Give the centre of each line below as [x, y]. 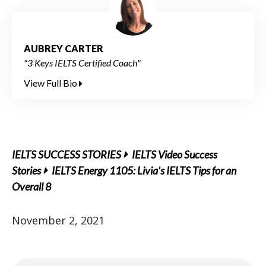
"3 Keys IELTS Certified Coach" [82, 63]
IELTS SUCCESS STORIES [66, 154]
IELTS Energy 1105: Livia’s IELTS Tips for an [144, 170]
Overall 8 [31, 186]
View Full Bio [51, 83]
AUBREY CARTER [64, 48]
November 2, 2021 [58, 220]
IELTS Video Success [175, 154]
